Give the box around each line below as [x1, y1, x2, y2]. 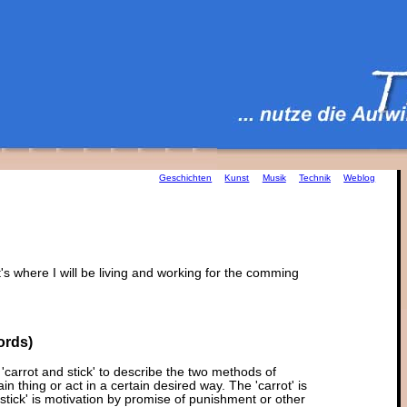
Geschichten [159, 173, 213, 184]
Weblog [343, 173, 376, 184]
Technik [298, 173, 331, 184]
